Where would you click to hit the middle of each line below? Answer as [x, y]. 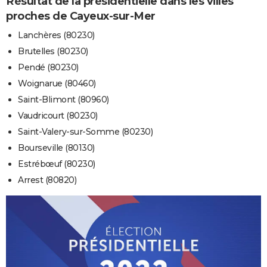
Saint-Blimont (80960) [63, 100]
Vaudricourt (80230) [58, 116]
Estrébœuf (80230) [57, 164]
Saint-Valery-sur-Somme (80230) [85, 132]
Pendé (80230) [48, 68]
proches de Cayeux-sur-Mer [81, 16]
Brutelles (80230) [53, 52]
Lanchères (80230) [56, 35]
